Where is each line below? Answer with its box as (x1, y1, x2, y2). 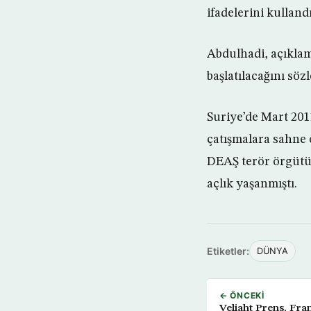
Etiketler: (207, 244, 249, 257)
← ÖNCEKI (219, 289, 264, 301)
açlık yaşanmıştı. (207, 177, 297, 190)
